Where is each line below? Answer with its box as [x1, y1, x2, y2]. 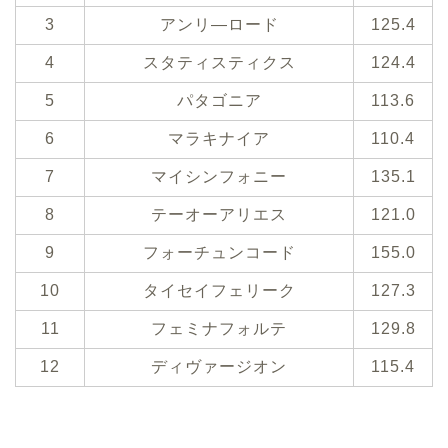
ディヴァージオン [151, 358, 287, 376]
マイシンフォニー [151, 168, 287, 186]
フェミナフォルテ [151, 320, 287, 338]
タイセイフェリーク [142, 282, 296, 300]
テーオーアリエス [151, 206, 287, 224]
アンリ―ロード [159, 16, 279, 34]
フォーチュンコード [142, 244, 296, 262]
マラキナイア [168, 130, 270, 148]
